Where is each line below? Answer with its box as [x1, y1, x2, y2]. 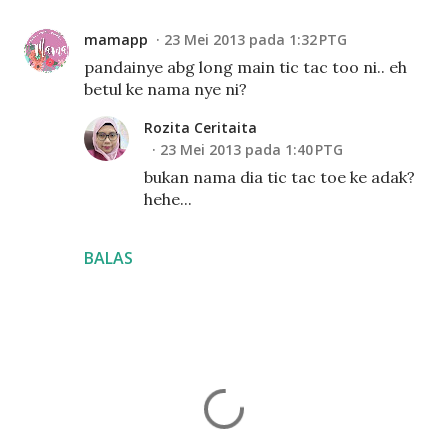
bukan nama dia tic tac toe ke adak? [144, 167, 415, 187]
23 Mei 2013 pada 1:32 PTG [164, 30, 347, 49]
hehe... [144, 189, 192, 209]
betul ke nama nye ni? [84, 79, 247, 99]
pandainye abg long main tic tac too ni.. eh [84, 57, 407, 77]
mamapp [84, 30, 148, 49]
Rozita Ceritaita [144, 118, 257, 137]
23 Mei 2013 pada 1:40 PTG [160, 140, 343, 159]
